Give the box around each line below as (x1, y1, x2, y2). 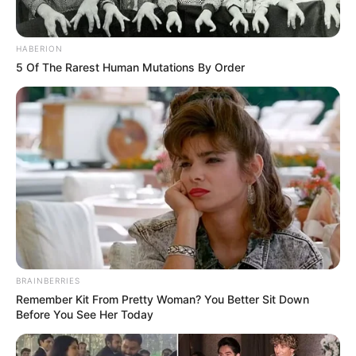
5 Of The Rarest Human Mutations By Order (16, 60, 245, 75)
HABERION (16, 44, 63, 54)
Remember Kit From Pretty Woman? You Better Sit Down (16, 292, 309, 306)
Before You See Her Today (16, 307, 153, 321)
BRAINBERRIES (16, 275, 80, 285)
